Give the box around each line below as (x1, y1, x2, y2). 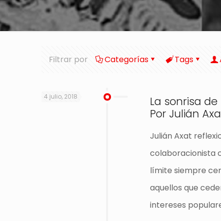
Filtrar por (49, 54, 88, 65)
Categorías (105, 54, 148, 65)
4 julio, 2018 (44, 92, 77, 101)
